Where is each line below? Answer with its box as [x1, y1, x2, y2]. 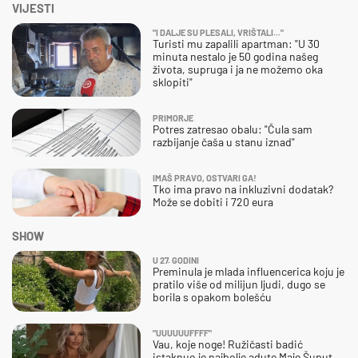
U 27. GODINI [153, 254, 199, 265]
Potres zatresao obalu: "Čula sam [153, 121, 312, 136]
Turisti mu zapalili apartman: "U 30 [153, 36, 320, 50]
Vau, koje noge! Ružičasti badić [153, 336, 303, 351]
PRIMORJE [153, 112, 193, 123]
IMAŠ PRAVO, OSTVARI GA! [153, 172, 257, 183]
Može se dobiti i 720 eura [153, 194, 273, 209]
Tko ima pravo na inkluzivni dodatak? [153, 181, 333, 196]
